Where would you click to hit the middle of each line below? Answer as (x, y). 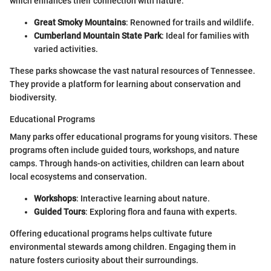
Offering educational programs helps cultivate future (111, 233)
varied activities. (66, 49)
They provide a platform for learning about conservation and (125, 84)
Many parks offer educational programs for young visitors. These (134, 137)
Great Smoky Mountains (80, 22)
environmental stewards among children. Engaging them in (123, 247)
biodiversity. (33, 97)
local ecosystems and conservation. (78, 177)
